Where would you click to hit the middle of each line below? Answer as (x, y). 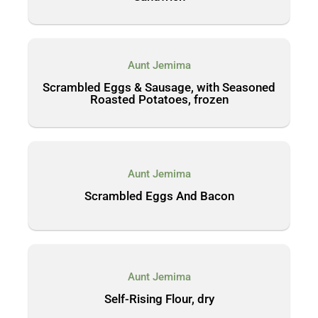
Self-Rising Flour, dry (159, 299)
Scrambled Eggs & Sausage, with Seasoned (159, 87)
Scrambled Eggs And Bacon (159, 196)
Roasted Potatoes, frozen (159, 99)
